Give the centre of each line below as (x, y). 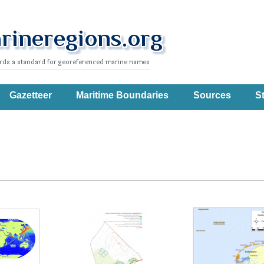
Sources (212, 95)
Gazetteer (30, 95)
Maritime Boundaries (122, 95)
